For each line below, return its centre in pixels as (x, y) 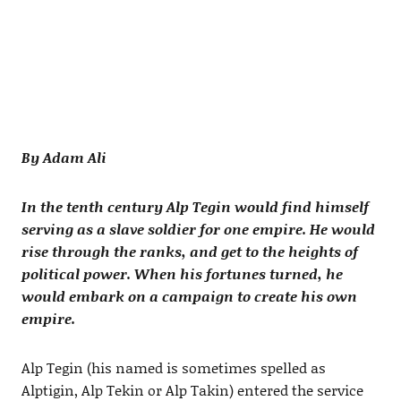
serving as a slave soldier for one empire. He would (198, 229)
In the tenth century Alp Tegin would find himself (195, 207)
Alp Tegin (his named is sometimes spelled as (173, 368)
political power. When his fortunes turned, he (182, 274)
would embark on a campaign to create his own (189, 296)
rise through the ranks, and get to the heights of (189, 252)
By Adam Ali (64, 158)
